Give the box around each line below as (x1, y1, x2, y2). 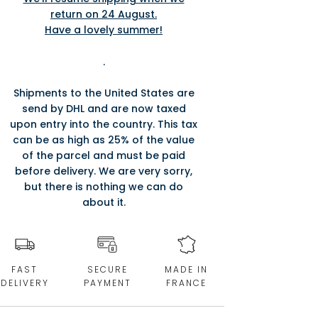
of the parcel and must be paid (22, 148, 185, 163)
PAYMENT (83, 277, 131, 290)
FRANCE (166, 277, 207, 290)
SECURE (87, 263, 128, 276)
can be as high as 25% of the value (13, 133, 194, 148)
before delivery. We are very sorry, (15, 164, 192, 179)
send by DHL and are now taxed (21, 102, 186, 116)
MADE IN (165, 263, 208, 276)
